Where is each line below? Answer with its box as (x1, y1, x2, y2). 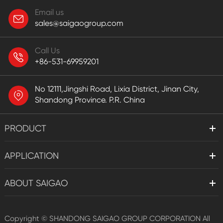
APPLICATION (4, 150, 59, 161)
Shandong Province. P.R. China (35, 95, 145, 105)
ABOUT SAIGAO (4, 178, 68, 189)
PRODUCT (4, 123, 46, 134)
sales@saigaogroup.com (35, 18, 123, 28)
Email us (35, 7, 64, 17)
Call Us (35, 46, 60, 56)
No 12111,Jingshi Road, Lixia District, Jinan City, (35, 84, 199, 94)
